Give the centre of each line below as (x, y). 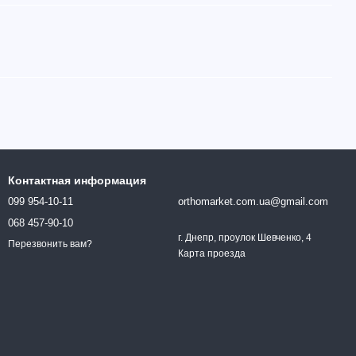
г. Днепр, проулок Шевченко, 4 (245, 238)
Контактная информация (77, 180)
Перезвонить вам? (50, 244)
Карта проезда (212, 253)
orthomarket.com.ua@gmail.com (253, 201)
